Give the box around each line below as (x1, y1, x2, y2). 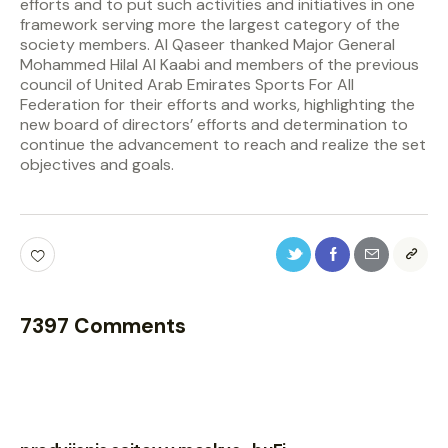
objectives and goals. (20, 154, 174, 176)
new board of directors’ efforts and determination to (20, 114, 408, 136)
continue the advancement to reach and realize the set (20, 134, 426, 156)
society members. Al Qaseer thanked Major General (20, 34, 395, 56)
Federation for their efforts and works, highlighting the (20, 94, 415, 116)
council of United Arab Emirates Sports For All (20, 74, 354, 96)
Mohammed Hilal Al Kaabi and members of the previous (20, 54, 419, 76)
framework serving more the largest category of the (20, 14, 400, 36)
